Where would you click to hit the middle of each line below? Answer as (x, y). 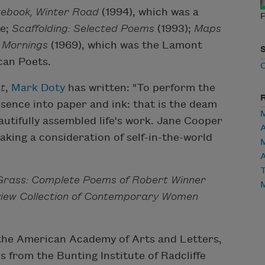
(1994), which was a (149, 12)
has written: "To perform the (140, 88)
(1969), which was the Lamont (125, 46)
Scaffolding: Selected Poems (83, 29)
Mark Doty (38, 88)
